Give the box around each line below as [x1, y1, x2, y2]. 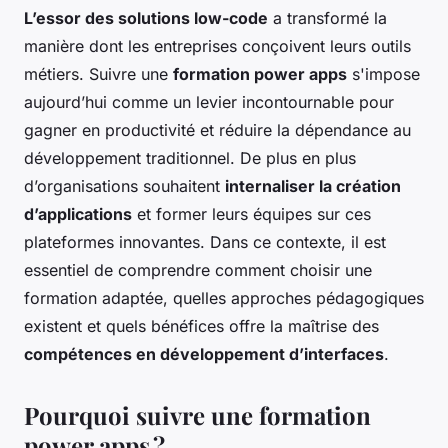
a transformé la [268, 7, 387, 28]
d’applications [24, 203, 132, 224]
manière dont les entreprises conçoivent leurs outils [24, 35, 411, 56]
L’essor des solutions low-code [24, 7, 268, 28]
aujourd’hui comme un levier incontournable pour [24, 91, 394, 112]
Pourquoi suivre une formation [24, 398, 371, 431]
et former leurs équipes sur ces [132, 203, 371, 224]
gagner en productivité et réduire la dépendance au [24, 119, 411, 140]
